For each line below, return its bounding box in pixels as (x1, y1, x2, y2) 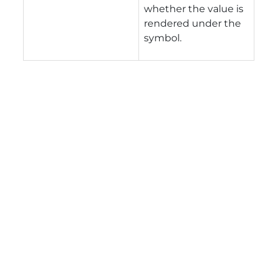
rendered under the (144, 17, 241, 29)
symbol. (144, 32, 182, 44)
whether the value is (144, 2, 243, 15)
